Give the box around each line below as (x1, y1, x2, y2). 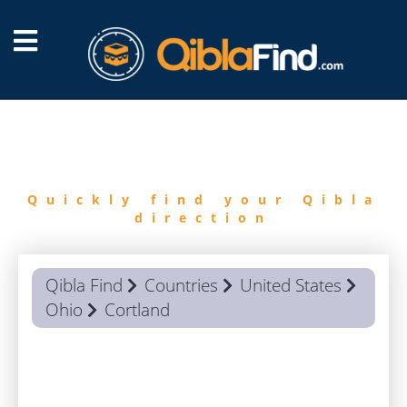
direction (134, 209, 273, 226)
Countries (144, 273, 218, 297)
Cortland (104, 298, 170, 322)
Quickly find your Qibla (26, 191, 381, 208)
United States (240, 273, 342, 297)
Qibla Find (45, 273, 123, 297)
